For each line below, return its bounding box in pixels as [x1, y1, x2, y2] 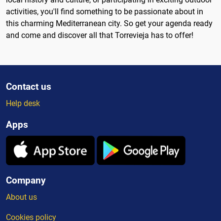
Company [6, 175, 46, 186]
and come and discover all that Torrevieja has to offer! [6, 31, 193, 40]
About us [6, 192, 37, 202]
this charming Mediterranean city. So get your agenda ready [6, 19, 213, 28]
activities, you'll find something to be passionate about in [6, 7, 203, 16]
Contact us [6, 81, 51, 92]
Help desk [6, 99, 40, 108]
